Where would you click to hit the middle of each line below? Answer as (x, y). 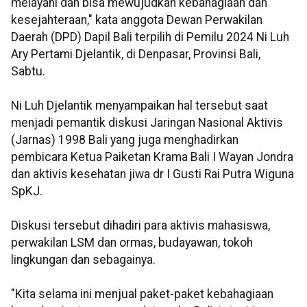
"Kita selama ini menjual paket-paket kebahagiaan (142, 294)
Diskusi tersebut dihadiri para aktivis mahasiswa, (140, 226)
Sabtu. (28, 72)
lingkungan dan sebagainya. (83, 260)
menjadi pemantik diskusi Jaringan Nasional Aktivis (147, 123)
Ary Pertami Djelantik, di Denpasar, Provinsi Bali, (136, 54)
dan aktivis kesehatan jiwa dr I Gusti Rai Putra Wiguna (152, 174)
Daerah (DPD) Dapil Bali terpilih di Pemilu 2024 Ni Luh (150, 37)
